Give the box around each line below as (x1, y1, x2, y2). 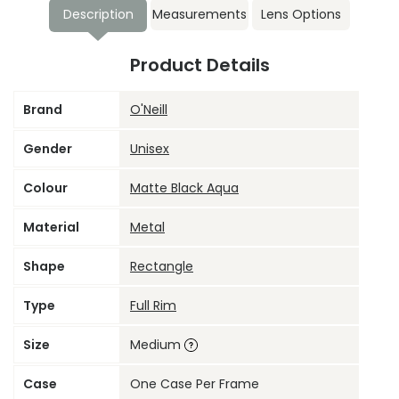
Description (62, 5, 134, 24)
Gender (23, 140, 72, 159)
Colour (23, 179, 68, 198)
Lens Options (261, 5, 341, 24)
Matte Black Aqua (130, 179, 239, 198)
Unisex (130, 140, 169, 159)
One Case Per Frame (130, 375, 259, 394)
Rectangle (130, 257, 193, 276)
